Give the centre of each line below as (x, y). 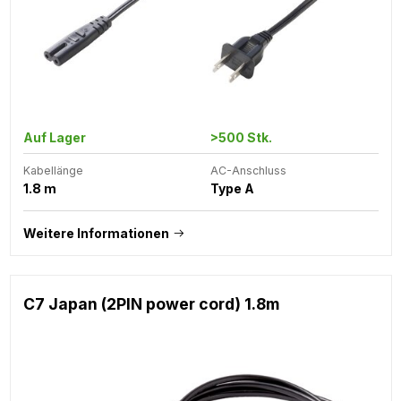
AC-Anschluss (248, 170)
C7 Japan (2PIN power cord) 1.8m (151, 303)
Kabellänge (53, 170)
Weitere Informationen (96, 233)
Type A (232, 188)
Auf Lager (54, 137)
